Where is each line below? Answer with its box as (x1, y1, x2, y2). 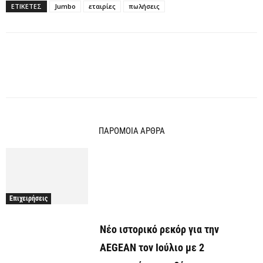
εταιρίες (89, 1, 116, 11)
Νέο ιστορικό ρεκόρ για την (100, 223, 219, 236)
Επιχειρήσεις (9, 194, 48, 203)
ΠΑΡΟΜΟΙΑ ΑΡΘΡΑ (98, 125, 165, 136)
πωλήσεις (129, 1, 160, 11)
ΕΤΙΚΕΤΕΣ (11, 1, 42, 11)
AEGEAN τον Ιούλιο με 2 (100, 241, 204, 254)
